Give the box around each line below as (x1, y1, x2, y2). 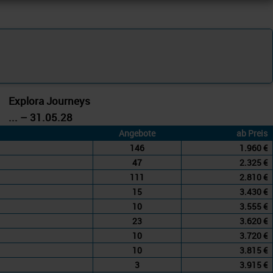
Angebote (119, 127, 155, 139)
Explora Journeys (9, 94, 90, 108)
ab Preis (236, 127, 268, 139)
